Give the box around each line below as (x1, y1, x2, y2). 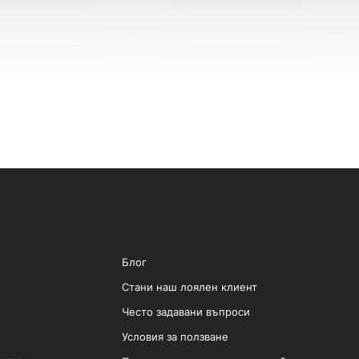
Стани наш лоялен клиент (121, 280, 257, 293)
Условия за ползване (121, 330, 228, 343)
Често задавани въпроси (121, 305, 250, 318)
